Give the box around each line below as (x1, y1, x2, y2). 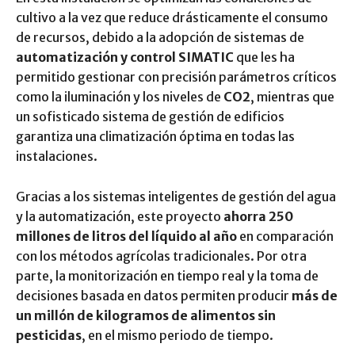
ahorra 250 (223, 208, 293, 224)
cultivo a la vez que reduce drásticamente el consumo (16, 9, 328, 25)
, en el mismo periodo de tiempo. (82, 326, 273, 343)
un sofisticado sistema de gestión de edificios (16, 108, 284, 124)
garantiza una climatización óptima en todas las (16, 128, 295, 144)
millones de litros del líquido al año (16, 227, 237, 244)
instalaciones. (16, 147, 97, 164)
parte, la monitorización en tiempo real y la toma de (16, 267, 319, 284)
